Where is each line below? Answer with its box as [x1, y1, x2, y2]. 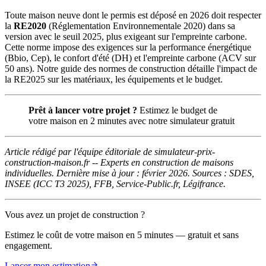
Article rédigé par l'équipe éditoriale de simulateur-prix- [5, 146, 215, 157]
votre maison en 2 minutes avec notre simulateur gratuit [28, 115, 235, 126]
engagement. [5, 240, 52, 251]
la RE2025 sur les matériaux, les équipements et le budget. [5, 74, 223, 84]
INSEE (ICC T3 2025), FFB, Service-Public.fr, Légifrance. [5, 178, 226, 189]
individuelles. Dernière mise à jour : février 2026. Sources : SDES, [5, 167, 254, 178]
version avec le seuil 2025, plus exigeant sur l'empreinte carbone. [5, 31, 247, 42]
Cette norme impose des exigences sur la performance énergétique [5, 42, 251, 52]
